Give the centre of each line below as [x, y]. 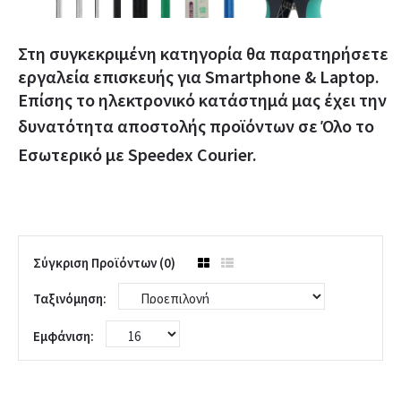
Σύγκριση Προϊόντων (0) [104, 262]
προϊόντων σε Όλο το [290, 125]
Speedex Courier [190, 154]
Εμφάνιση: [65, 336]
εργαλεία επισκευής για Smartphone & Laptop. [199, 76]
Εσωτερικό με [73, 154]
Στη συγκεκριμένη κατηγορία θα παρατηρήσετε [203, 53]
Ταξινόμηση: [71, 298]
